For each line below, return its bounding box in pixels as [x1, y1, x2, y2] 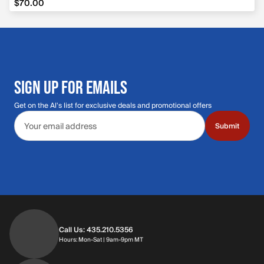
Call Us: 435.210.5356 [59, 223, 133, 236]
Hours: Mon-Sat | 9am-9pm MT [59, 234, 143, 245]
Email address [14, 108, 77, 126]
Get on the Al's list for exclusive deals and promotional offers [14, 99, 212, 112]
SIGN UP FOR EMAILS [14, 76, 127, 97]
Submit [215, 120, 240, 132]
